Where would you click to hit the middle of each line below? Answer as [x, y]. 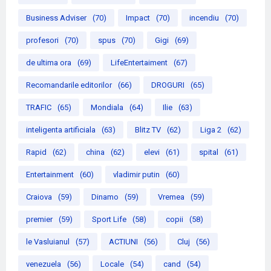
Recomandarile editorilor [69, 85]
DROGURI [168, 85]
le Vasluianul [48, 242]
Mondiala [107, 108]
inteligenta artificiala [61, 130]
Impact [138, 18]
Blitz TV [148, 130]
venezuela [44, 264]
